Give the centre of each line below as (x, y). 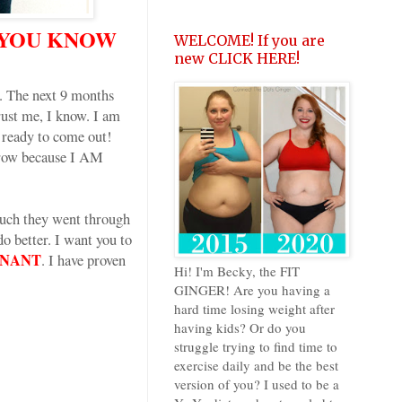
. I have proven (83, 260)
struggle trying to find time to (256, 347)
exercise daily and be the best (256, 366)
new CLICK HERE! (237, 59)
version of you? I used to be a (257, 385)
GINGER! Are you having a (252, 290)
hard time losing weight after (254, 309)
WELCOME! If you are (249, 41)
